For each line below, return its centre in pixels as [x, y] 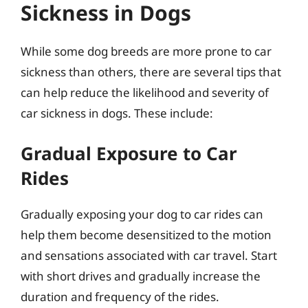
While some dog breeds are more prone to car [146, 51]
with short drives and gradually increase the [141, 276]
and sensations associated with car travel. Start [149, 255]
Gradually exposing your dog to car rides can [142, 214]
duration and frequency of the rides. [120, 297]
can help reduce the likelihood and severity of [145, 92]
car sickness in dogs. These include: [117, 113]
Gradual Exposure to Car [129, 153]
